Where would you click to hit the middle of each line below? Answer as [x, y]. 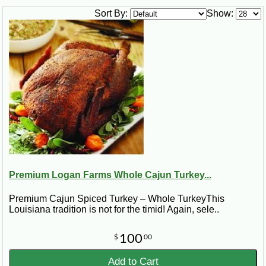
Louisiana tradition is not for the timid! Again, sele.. [114, 209]
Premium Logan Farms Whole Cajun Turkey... [110, 175]
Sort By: [111, 13]
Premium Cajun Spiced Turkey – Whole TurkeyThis [117, 198]
